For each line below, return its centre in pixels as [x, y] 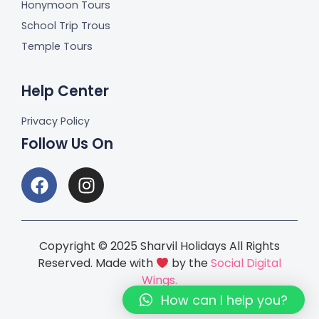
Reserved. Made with [96, 263]
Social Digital [246, 263]
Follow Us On [67, 144]
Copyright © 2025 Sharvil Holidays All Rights [159, 246]
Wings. [159, 281]
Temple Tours [57, 47]
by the [190, 263]
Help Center [65, 91]
